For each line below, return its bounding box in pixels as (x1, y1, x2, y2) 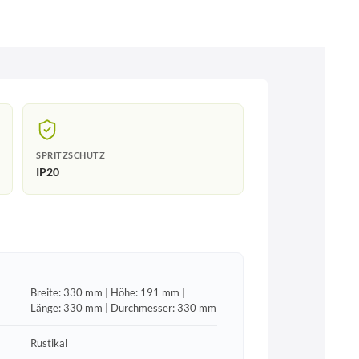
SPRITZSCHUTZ (36, 150, 105, 160)
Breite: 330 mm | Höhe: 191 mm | (30, 285, 185, 299)
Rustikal (30, 336, 67, 349)
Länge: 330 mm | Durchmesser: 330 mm (30, 301, 216, 314)
